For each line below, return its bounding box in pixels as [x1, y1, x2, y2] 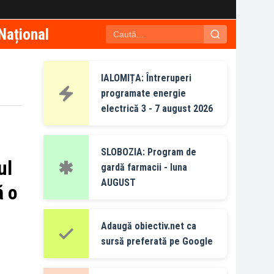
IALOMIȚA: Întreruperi [101, 72, 191, 84]
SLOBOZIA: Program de [101, 146, 196, 158]
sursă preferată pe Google [101, 235, 213, 247]
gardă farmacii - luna [101, 161, 187, 173]
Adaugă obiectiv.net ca [101, 220, 196, 232]
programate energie [101, 87, 186, 99]
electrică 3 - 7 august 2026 [101, 103, 213, 114]
